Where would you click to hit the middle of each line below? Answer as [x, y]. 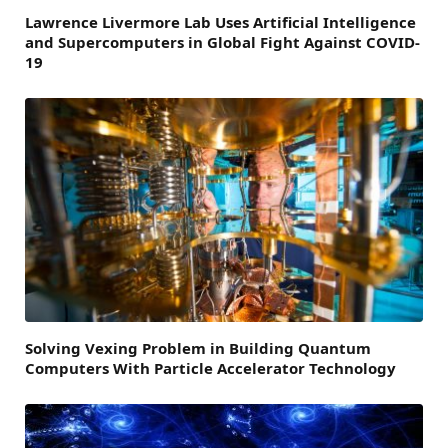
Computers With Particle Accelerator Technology [210, 367]
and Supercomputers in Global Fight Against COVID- [222, 41]
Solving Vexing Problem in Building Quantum [198, 347]
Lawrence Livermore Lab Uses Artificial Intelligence [220, 21]
